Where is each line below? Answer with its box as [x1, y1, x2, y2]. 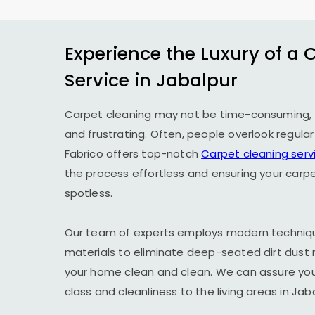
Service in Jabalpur [64, 67, 238, 93]
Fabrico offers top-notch [64, 146, 202, 161]
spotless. [64, 186, 113, 200]
